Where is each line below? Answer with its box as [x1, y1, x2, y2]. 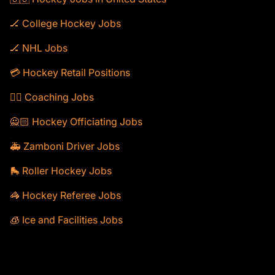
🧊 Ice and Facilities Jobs [10, 214, 123, 226]
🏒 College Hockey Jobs [10, 17, 121, 29]
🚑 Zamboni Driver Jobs [10, 140, 120, 152]
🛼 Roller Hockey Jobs [10, 165, 112, 177]
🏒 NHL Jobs [10, 42, 68, 54]
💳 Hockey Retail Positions [10, 66, 130, 79]
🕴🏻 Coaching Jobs [10, 91, 94, 103]
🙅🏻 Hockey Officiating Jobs [10, 115, 142, 128]
